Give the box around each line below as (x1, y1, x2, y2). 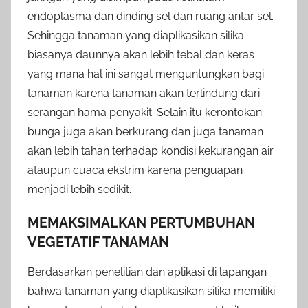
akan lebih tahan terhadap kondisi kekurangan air (27, 144, 274, 157)
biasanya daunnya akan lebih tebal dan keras (27, 47, 254, 61)
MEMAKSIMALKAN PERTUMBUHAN (27, 214, 255, 231)
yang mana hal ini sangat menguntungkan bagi (27, 67, 264, 80)
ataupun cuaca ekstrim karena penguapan (27, 163, 243, 177)
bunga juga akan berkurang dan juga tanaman (27, 124, 263, 138)
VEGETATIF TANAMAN (27, 233, 169, 250)
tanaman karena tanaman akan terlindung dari (27, 86, 260, 100)
